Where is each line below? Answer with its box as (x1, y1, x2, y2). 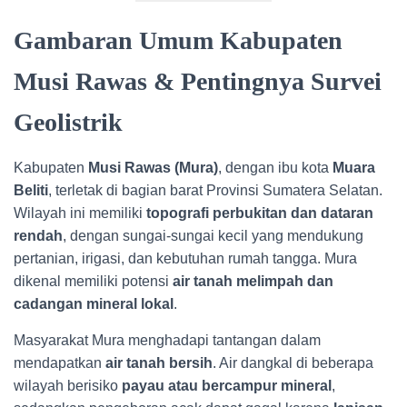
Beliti (14, 183, 48, 198)
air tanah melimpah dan (173, 273, 333, 289)
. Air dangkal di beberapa (213, 355, 373, 371)
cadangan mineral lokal (14, 296, 174, 312)
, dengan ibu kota (218, 160, 333, 175)
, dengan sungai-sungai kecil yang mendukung (63, 228, 363, 243)
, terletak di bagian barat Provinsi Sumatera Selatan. (48, 183, 382, 198)
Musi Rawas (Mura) (88, 160, 218, 175)
